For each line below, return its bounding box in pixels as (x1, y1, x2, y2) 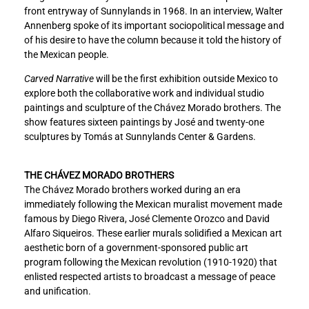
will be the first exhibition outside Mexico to (96, 72, 278, 84)
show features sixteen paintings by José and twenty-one (24, 116, 264, 128)
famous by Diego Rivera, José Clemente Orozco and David (24, 212, 270, 224)
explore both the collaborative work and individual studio (24, 87, 264, 99)
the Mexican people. (24, 48, 109, 60)
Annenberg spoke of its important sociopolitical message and (24, 19, 284, 31)
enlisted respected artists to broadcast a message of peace (24, 270, 275, 282)
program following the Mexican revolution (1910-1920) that (24, 256, 277, 268)
